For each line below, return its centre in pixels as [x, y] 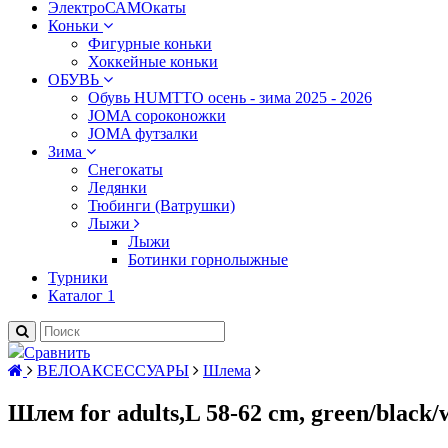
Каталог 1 [81, 295]
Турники [78, 277]
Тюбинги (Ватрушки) [161, 205]
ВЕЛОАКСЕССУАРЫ [113, 370]
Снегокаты [125, 169]
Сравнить [57, 352]
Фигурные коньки [150, 43]
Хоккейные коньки [153, 61]
